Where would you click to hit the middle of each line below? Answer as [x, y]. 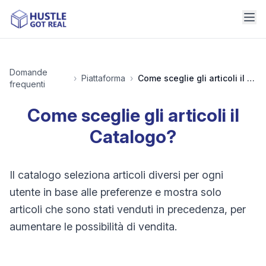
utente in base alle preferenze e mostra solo [115, 192]
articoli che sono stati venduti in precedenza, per [128, 209]
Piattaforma [103, 78]
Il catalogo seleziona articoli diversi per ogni [116, 175]
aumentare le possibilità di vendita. [93, 227]
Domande [28, 72]
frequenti [27, 84]
